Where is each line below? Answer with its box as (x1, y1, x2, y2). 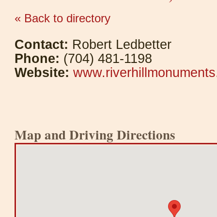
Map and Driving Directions (15, 124, 175, 144)
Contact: (15, 37, 68, 52)
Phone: (15, 51, 60, 66)
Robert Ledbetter (68, 37, 171, 52)
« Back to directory (15, 12, 110, 25)
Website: (15, 65, 69, 80)
